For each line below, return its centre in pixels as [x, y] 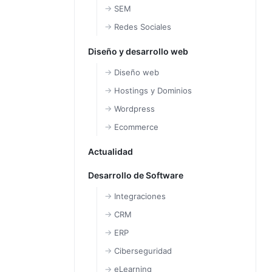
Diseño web [137, 72]
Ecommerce [136, 127]
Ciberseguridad [143, 251]
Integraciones [140, 196]
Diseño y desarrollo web [138, 51]
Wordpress [134, 109]
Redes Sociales [143, 27]
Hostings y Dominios [153, 90]
